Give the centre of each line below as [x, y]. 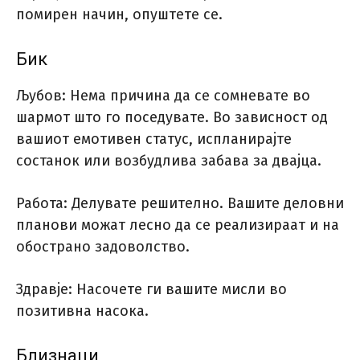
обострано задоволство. [103, 247]
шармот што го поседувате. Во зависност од [172, 118]
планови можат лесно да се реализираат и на [178, 225]
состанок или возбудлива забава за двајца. [169, 161]
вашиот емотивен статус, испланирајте [154, 139]
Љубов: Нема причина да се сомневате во [163, 96]
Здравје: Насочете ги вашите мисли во [151, 290]
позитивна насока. [82, 311]
